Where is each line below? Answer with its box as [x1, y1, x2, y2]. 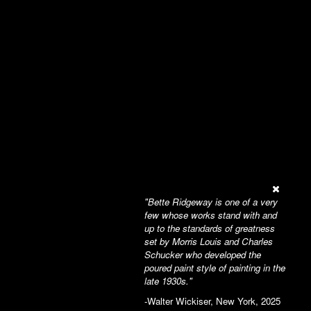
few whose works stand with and [144, 208, 277, 221]
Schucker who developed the [144, 248, 261, 261]
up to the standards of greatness [144, 221, 275, 235]
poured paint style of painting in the [144, 261, 285, 274]
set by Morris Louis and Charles [144, 235, 273, 248]
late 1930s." [144, 274, 192, 287]
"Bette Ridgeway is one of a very [144, 195, 278, 208]
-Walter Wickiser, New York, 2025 [144, 294, 280, 308]
